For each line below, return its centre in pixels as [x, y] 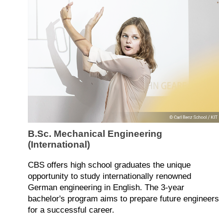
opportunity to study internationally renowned [109, 176]
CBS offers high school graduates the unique [109, 165]
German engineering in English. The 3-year [106, 188]
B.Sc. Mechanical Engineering [95, 134]
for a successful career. [71, 210]
